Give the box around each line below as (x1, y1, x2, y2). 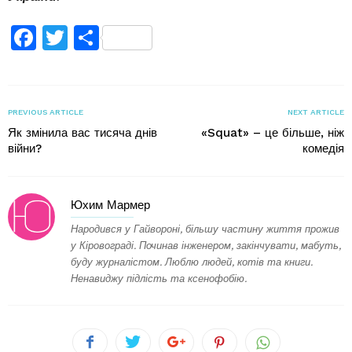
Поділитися (99, 22, 228, 54)
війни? (8, 141, 42, 156)
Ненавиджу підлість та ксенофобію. (71, 273, 247, 285)
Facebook (36, 22, 137, 54)
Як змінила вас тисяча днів (8, 126, 157, 141)
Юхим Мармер (71, 198, 150, 213)
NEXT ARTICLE (288, 108, 344, 117)
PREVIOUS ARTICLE (8, 108, 83, 117)
